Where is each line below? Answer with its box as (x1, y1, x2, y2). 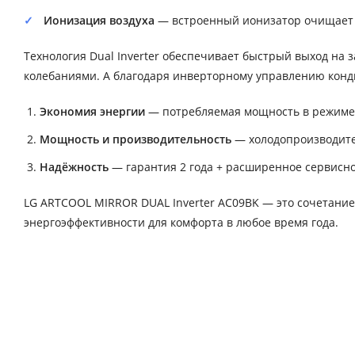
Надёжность (40, 159, 109, 175)
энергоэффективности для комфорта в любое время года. (24, 215, 338, 231)
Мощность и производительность (40, 132, 231, 147)
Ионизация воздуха (44, 13, 155, 29)
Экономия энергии (40, 104, 145, 120)
